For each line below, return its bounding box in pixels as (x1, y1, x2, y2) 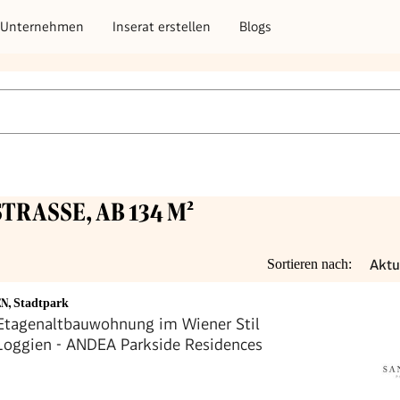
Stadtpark (13, 296, 69, 311)
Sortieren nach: (267, 256, 352, 271)
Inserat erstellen (112, 18, 211, 35)
